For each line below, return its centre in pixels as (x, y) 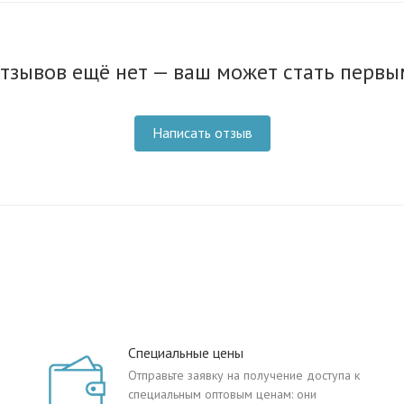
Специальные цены (186, 353)
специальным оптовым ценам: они (222, 394)
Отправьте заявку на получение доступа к (244, 375)
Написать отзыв (202, 133)
